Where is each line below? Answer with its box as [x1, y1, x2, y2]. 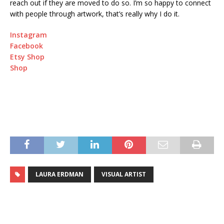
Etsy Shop [10, 52, 44, 62]
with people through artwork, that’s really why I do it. [10, 9, 179, 19]
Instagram [10, 30, 47, 40]
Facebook [10, 41, 43, 51]
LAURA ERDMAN [35, 170, 83, 179]
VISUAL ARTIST [101, 170, 146, 179]
